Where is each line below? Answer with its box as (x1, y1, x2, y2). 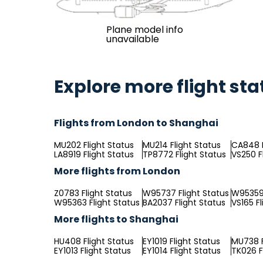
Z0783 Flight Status (54, 187, 132, 199)
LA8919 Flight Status (54, 149, 134, 160)
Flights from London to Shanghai (54, 116, 218, 130)
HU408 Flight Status (54, 235, 134, 247)
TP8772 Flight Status (143, 149, 226, 160)
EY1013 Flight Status (54, 245, 131, 257)
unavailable (106, 32, 159, 46)
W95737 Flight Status (143, 187, 229, 199)
